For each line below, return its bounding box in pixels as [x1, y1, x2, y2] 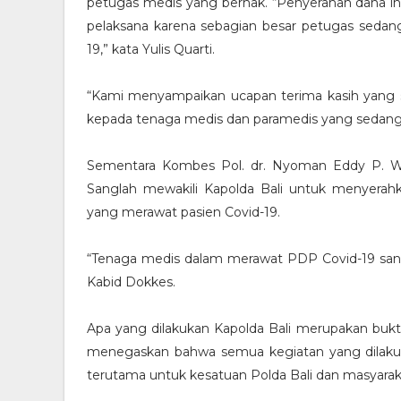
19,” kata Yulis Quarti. [87, 40, 215, 57]
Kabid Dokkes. [87, 273, 175, 290]
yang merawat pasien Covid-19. [87, 203, 294, 220]
